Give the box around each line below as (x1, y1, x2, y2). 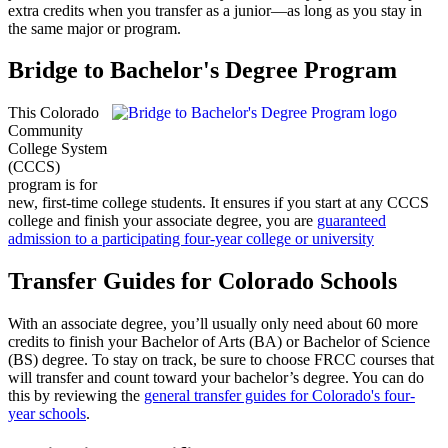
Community (8, 122, 83, 140)
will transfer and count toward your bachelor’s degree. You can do (8, 369, 424, 387)
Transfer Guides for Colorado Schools (8, 268, 397, 295)
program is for (8, 176, 97, 194)
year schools (8, 405, 86, 423)
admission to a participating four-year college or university (8, 230, 374, 248)
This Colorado (8, 104, 99, 122)
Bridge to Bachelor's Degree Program (8, 57, 397, 84)
